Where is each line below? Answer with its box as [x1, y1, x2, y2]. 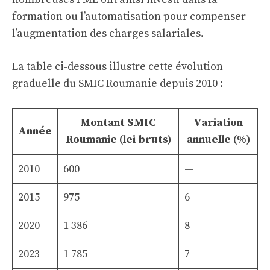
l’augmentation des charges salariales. [12, 27, 204, 40]
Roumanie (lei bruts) [65, 133, 171, 146]
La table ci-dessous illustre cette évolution [12, 60, 223, 74]
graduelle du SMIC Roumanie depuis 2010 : [12, 77, 223, 90]
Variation [193, 116, 243, 130]
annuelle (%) [186, 133, 250, 146]
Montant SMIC [80, 116, 156, 130]
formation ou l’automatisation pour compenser [12, 10, 246, 24]
